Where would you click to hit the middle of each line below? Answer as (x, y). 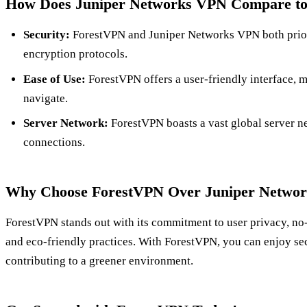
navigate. (45, 98)
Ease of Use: (54, 79)
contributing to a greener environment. (99, 261)
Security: (46, 35)
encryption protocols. (75, 54)
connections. (54, 143)
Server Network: (65, 123)
